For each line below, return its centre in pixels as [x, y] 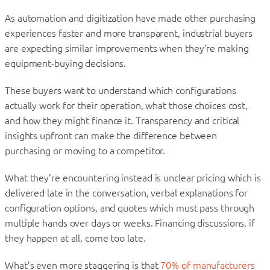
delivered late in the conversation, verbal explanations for [127, 193]
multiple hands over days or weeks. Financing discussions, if [130, 223]
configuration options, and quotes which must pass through [130, 208]
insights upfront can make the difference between [111, 135]
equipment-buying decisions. [66, 63]
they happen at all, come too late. [75, 238]
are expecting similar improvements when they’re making [127, 48]
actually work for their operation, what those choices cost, [127, 105]
